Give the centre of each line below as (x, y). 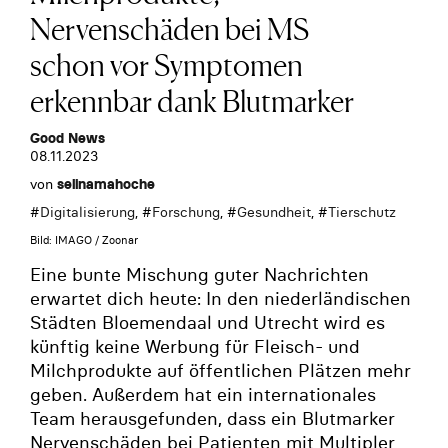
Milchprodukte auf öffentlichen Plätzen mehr (220, 370)
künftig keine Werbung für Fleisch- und (195, 346)
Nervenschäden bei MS (169, 26)
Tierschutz (362, 211)
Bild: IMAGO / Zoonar (84, 239)
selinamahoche (106, 183)
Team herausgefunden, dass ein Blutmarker (212, 418)
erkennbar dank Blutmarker (192, 98)
